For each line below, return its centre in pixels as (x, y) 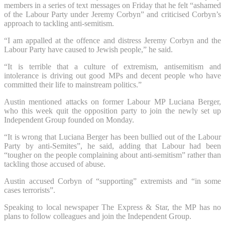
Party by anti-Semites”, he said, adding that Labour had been (113, 146)
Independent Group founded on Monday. (69, 120)
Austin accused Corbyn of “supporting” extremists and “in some (113, 181)
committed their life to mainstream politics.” (73, 84)
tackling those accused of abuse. (55, 164)
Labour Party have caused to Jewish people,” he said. (88, 49)
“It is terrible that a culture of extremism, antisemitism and (113, 66)
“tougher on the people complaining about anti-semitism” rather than (113, 155)
